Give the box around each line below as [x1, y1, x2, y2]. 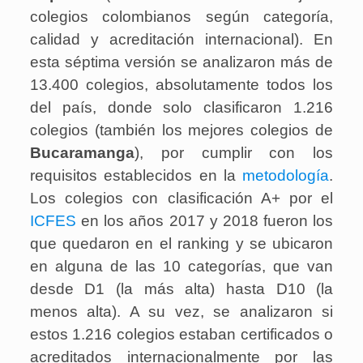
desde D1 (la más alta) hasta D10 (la [29, 280, 334, 298]
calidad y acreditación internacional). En [29, 31, 334, 49]
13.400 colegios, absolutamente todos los [29, 76, 334, 94]
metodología [242, 167, 330, 185]
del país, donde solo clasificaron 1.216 [29, 99, 334, 117]
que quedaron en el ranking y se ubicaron [29, 235, 334, 253]
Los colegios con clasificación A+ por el [29, 190, 334, 207]
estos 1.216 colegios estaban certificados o [29, 326, 334, 344]
